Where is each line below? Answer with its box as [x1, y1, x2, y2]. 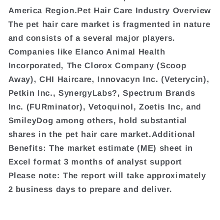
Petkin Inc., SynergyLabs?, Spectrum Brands [8, 88, 195, 97]
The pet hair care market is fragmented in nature [8, 19, 211, 28]
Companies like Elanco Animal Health [8, 47, 165, 56]
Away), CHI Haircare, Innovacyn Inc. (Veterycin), [8, 74, 210, 83]
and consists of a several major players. [8, 33, 175, 42]
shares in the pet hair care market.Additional [8, 129, 195, 138]
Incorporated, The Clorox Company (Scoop [8, 60, 187, 70]
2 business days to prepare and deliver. [8, 184, 172, 193]
